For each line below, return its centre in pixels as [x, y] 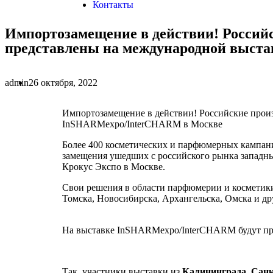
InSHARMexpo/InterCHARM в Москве [142, 124]
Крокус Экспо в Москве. [114, 167]
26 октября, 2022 [63, 83]
